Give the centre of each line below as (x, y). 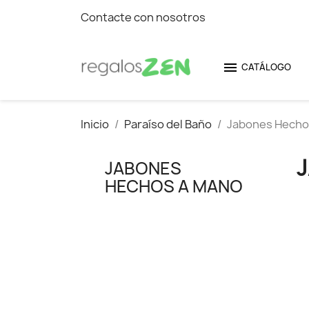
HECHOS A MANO (174, 186)
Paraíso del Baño (168, 124)
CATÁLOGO (266, 67)
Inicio (95, 124)
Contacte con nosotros (143, 17)
